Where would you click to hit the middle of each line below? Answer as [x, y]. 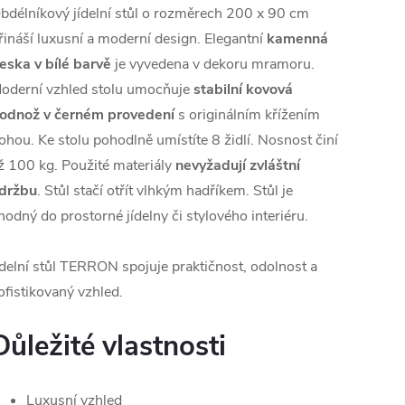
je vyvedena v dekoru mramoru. [213, 64]
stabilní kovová [243, 89]
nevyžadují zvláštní [238, 165]
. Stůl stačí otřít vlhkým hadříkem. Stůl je [165, 191]
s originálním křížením [247, 115]
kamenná [297, 39]
